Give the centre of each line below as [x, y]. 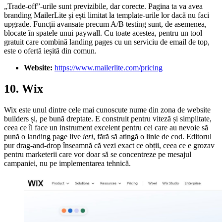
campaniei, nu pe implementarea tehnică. [67, 163]
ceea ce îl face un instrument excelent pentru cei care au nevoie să [106, 127]
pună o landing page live [43, 136]
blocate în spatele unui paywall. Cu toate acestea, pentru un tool [103, 33]
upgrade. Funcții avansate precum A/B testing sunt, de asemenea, [105, 24]
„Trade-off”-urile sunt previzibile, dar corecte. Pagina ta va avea [103, 6]
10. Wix [24, 89]
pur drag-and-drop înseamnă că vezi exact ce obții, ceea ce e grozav [109, 145]
